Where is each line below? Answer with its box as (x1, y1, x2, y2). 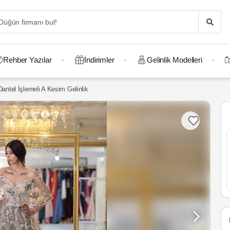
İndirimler (84, 55, 114, 64)
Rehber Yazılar (3, 55, 52, 64)
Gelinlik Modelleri (147, 55, 202, 64)
